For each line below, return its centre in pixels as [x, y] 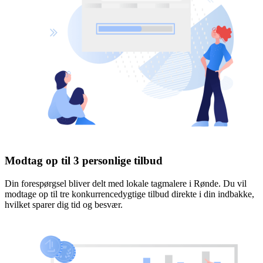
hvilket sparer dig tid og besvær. [64, 204]
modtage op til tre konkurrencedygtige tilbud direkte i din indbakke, [129, 194]
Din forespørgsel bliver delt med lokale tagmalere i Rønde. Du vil [126, 183]
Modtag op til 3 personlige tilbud [84, 160]
